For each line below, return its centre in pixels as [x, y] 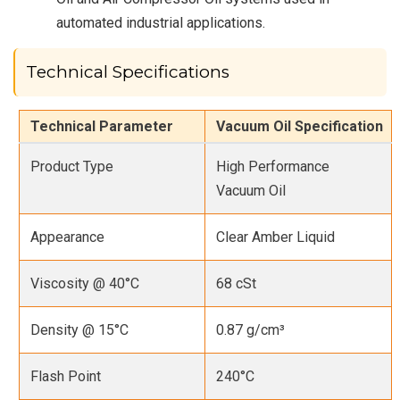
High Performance [273, 166]
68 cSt [237, 283]
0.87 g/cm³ [251, 329]
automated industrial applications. [161, 22]
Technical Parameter [102, 126]
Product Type [72, 166]
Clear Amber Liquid [276, 237]
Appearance [68, 237]
